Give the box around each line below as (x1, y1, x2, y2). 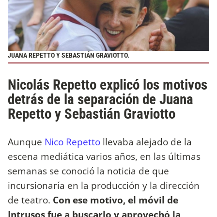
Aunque (8, 135, 45, 149)
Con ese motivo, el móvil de (53, 193, 178, 207)
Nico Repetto (45, 135, 100, 149)
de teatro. (8, 193, 53, 207)
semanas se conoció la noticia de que (8, 164, 169, 178)
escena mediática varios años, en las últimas (8, 150, 201, 163)
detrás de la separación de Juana (8, 91, 193, 108)
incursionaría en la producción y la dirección (8, 179, 200, 192)
